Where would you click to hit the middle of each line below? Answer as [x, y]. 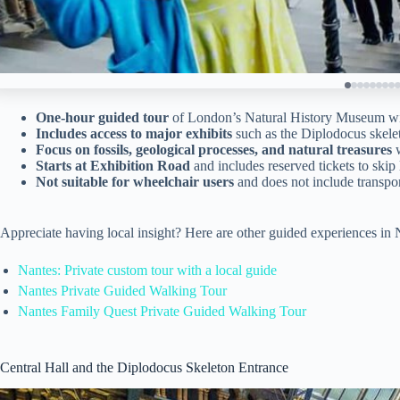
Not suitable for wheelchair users [135, 181]
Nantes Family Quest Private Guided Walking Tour [162, 311]
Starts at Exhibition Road [113, 165]
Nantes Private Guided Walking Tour [122, 290]
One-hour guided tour [102, 117]
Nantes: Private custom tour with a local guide [147, 270]
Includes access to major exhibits [134, 133]
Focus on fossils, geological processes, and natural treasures [214, 149]
